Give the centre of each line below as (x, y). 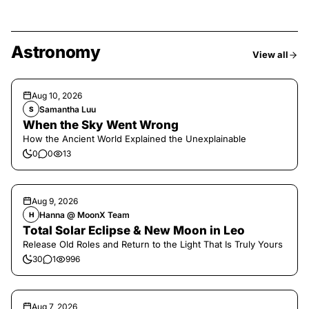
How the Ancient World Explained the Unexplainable (134, 139)
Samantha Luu (68, 109)
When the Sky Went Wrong (101, 125)
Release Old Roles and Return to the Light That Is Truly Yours (153, 244)
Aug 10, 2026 (57, 96)
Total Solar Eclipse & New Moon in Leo (134, 230)
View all (270, 54)
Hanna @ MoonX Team (84, 215)
